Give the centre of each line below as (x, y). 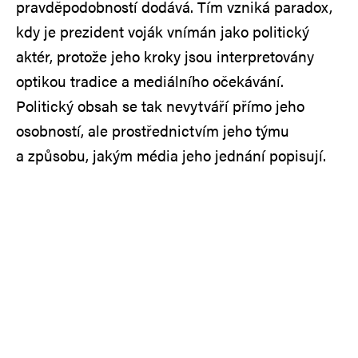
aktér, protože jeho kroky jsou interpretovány (165, 57)
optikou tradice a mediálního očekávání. (150, 82)
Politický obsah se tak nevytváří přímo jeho (160, 106)
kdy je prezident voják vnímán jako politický (163, 32)
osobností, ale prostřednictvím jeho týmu (153, 131)
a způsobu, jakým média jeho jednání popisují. (171, 156)
